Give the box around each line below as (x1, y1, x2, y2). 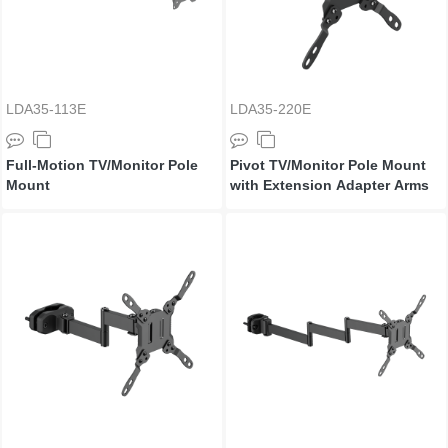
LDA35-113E (6, 101, 86, 117)
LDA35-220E (230, 101, 311, 117)
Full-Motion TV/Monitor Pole (6, 157, 198, 173)
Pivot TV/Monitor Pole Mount (230, 157, 426, 173)
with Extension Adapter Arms (230, 177, 429, 193)
